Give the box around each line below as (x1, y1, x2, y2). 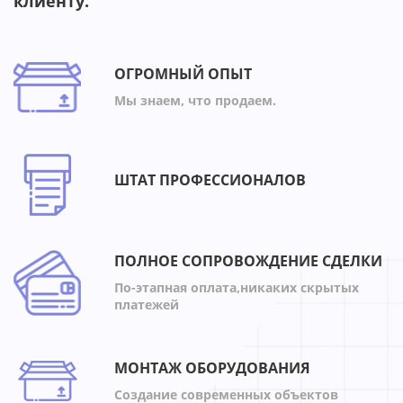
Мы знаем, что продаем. (114, 91, 276, 109)
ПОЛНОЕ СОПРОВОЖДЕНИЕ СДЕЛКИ (114, 251, 382, 272)
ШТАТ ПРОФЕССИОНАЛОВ (114, 170, 306, 191)
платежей (114, 296, 179, 314)
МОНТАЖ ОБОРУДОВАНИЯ (114, 357, 310, 378)
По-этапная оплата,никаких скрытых (114, 279, 359, 297)
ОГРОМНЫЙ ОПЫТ (114, 63, 252, 84)
